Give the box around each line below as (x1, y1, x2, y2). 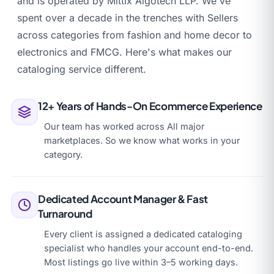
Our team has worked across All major (44, 120, 204, 131)
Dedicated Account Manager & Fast (38, 191, 209, 206)
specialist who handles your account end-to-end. (44, 242, 253, 253)
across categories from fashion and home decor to (17, 28, 252, 41)
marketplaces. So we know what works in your (44, 135, 240, 146)
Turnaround (38, 206, 92, 220)
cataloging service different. (17, 62, 146, 75)
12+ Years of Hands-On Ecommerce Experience (38, 98, 262, 113)
